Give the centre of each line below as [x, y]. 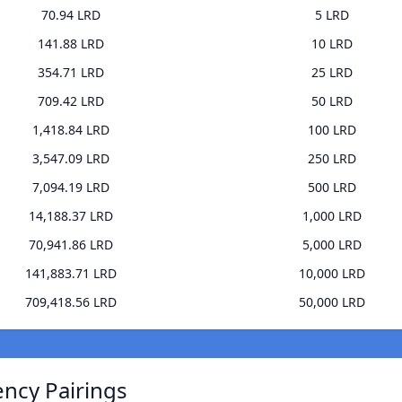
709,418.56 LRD [70, 302]
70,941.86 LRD [70, 245]
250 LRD [332, 159]
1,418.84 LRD [70, 130]
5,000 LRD [332, 245]
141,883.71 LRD [70, 274]
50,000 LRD [332, 302]
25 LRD [332, 73]
